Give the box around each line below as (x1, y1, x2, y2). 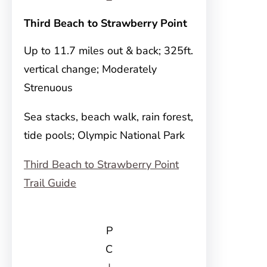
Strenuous (24, 80, 73, 95)
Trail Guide (24, 176, 76, 190)
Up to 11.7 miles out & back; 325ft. (24, 44, 193, 58)
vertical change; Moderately (24, 62, 157, 76)
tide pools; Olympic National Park (24, 128, 185, 142)
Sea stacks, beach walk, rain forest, (24, 110, 193, 124)
